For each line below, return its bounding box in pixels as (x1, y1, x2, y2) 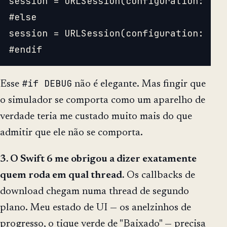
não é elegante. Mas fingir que (72, 79, 206, 89)
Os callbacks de (124, 170, 195, 180)
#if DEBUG (22, 77, 72, 89)
